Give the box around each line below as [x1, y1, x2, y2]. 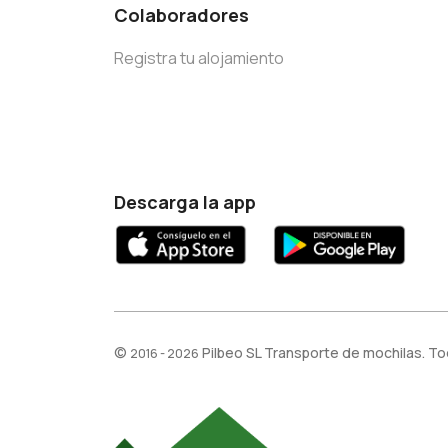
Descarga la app [114, 190, 256, 214]
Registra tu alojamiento [114, 47, 284, 70]
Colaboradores [114, 3, 249, 28]
